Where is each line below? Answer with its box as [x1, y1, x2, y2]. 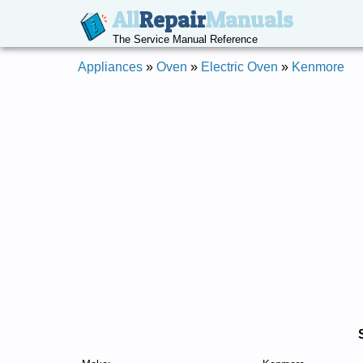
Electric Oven [201, 60, 278, 74]
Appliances [78, 60, 143, 74]
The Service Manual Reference [112, 33, 258, 45]
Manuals [205, 6, 293, 33]
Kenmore [292, 60, 344, 74]
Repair [139, 6, 206, 33]
